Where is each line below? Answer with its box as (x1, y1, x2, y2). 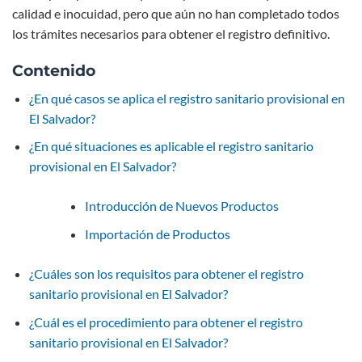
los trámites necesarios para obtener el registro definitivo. (12, 26, 330, 42)
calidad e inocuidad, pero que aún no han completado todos (12, 6, 339, 22)
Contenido (12, 61, 95, 81)
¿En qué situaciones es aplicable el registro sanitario (28, 138, 314, 154)
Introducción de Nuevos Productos (84, 198, 279, 214)
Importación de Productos (84, 225, 230, 242)
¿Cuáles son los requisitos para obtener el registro (28, 265, 304, 281)
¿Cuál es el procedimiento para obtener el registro (28, 314, 303, 330)
